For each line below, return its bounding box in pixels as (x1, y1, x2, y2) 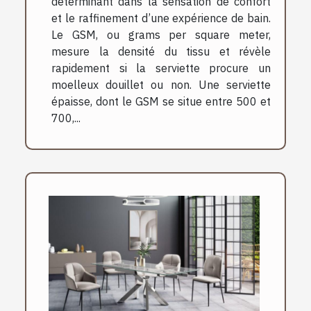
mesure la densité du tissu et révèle (51, 44, 271, 58)
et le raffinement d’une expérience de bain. (51, 10, 271, 25)
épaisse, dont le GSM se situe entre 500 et (51, 94, 271, 108)
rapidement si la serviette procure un (51, 60, 271, 75)
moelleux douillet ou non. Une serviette (51, 77, 271, 92)
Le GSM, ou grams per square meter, (51, 27, 271, 42)
